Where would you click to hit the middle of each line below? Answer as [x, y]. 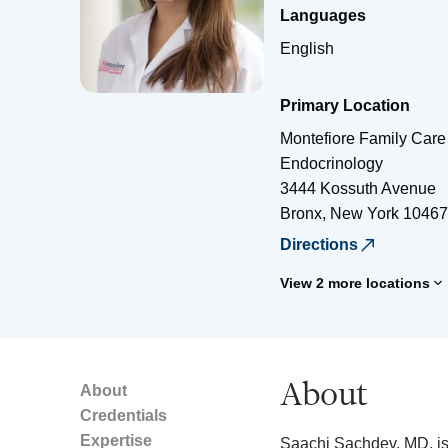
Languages [323, 15]
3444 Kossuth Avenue [358, 188]
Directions [319, 244]
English [307, 48]
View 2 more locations [355, 282]
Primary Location [345, 105]
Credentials [123, 415]
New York [364, 213]
